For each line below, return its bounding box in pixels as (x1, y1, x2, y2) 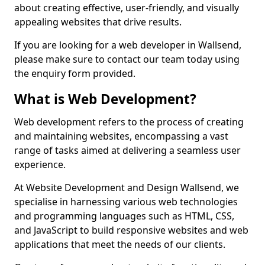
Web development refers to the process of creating (14, 115, 244, 128)
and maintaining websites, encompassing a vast (14, 130, 228, 143)
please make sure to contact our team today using (14, 53, 240, 66)
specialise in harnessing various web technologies (14, 195, 238, 208)
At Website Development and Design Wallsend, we (14, 181, 239, 194)
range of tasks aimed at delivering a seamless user (14, 144, 241, 157)
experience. (14, 158, 66, 171)
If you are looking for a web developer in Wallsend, (14, 38, 241, 51)
